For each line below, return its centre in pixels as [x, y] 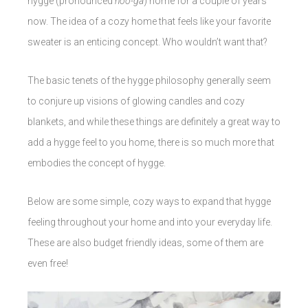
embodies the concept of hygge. [98, 163]
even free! [48, 264]
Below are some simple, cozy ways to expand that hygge [149, 202]
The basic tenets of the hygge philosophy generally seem [149, 81]
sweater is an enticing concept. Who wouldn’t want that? [147, 42]
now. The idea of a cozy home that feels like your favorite [149, 22]
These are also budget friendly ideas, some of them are [145, 243]
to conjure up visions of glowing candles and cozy [136, 101]
